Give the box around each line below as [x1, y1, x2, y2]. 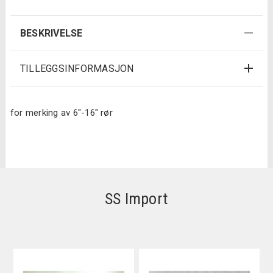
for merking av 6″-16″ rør [10, 107, 113, 118]
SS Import [104, 189, 169, 208]
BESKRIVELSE [19, 27, 83, 39]
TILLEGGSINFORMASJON [19, 62, 134, 74]
